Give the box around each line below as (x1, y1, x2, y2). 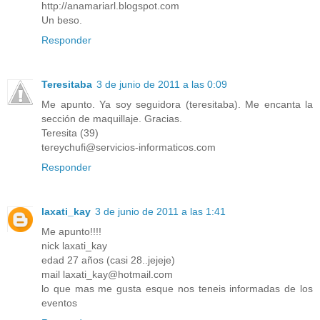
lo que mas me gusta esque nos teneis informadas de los (41, 283, 313, 295)
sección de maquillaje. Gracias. (41, 113, 182, 125)
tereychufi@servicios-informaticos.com (41, 141, 216, 154)
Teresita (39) (41, 127, 99, 139)
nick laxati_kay (41, 240, 107, 252)
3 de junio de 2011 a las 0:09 (96, 79, 227, 91)
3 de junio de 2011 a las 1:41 (95, 206, 226, 218)
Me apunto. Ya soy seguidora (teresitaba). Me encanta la (41, 99, 313, 111)
